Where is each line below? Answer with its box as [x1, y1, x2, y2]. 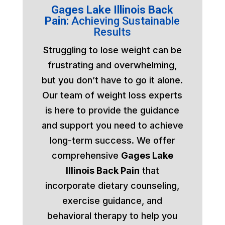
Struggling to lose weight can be [43, 44, 182, 55]
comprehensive [51, 150, 121, 161]
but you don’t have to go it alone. [42, 74, 183, 85]
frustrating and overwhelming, [48, 59, 177, 70]
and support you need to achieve [41, 120, 183, 131]
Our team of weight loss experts [42, 89, 183, 100]
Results [93, 25, 132, 38]
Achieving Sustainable [71, 14, 180, 27]
